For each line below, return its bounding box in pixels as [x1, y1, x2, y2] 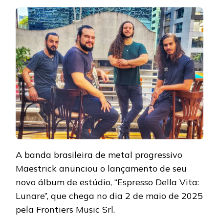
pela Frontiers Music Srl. [16, 204, 115, 216]
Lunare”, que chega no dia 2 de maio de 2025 [16, 190, 203, 202]
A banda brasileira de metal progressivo [16, 149, 182, 161]
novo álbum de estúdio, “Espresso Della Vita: [16, 176, 199, 188]
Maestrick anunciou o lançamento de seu [16, 163, 187, 175]
